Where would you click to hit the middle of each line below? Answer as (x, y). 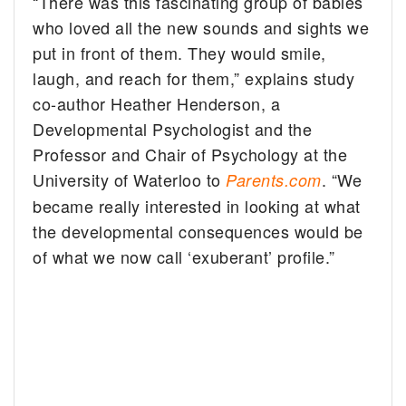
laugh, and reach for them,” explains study (194, 77)
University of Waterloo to (130, 179)
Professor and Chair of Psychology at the (190, 154)
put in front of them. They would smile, (179, 52)
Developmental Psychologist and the (173, 128)
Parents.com (274, 179)
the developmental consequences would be (198, 231)
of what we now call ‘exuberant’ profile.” (184, 256)
